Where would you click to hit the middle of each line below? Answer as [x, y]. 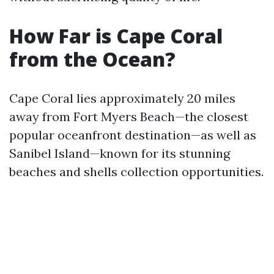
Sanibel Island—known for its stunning [120, 153]
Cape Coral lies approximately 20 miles [122, 98]
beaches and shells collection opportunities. [136, 172]
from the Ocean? [92, 59]
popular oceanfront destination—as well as [133, 135]
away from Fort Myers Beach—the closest [129, 117]
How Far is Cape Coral [116, 36]
